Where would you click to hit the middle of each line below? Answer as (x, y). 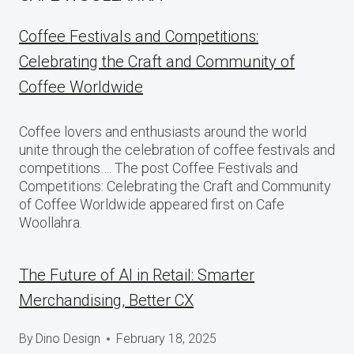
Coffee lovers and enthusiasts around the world (163, 132)
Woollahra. (51, 222)
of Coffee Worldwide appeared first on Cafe (152, 204)
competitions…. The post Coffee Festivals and (158, 168)
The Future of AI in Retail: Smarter (137, 275)
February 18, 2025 (167, 339)
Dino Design (68, 339)
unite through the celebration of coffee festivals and (177, 150)
